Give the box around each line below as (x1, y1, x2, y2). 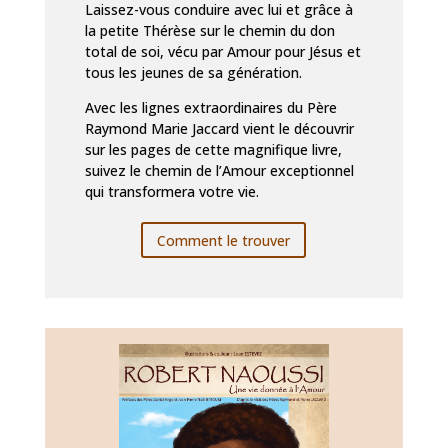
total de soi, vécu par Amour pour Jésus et (84, 42, 361, 62)
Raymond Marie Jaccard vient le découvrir (84, 119, 354, 139)
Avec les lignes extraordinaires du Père (84, 98, 337, 118)
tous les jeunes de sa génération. (84, 63, 302, 83)
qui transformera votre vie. (84, 182, 259, 202)
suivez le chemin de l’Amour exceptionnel (84, 161, 354, 181)
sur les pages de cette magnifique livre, (84, 140, 342, 160)
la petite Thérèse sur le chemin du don (84, 21, 335, 41)
